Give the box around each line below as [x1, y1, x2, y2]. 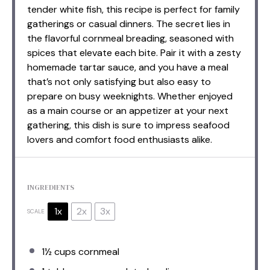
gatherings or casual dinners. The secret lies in [27, 17, 230, 30]
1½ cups [42, 245, 76, 258]
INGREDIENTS [27, 182, 74, 192]
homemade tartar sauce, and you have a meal [27, 60, 228, 74]
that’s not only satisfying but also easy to [27, 75, 211, 88]
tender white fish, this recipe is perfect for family [27, 2, 240, 16]
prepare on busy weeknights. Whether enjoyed [27, 89, 233, 102]
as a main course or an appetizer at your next [27, 104, 228, 117]
